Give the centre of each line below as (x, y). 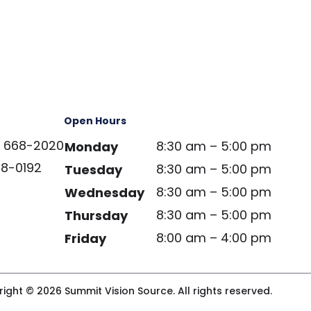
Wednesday (104, 193)
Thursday (96, 216)
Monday (91, 147)
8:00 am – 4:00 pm (214, 238)
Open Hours (95, 121)
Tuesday (93, 170)
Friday (85, 238)
